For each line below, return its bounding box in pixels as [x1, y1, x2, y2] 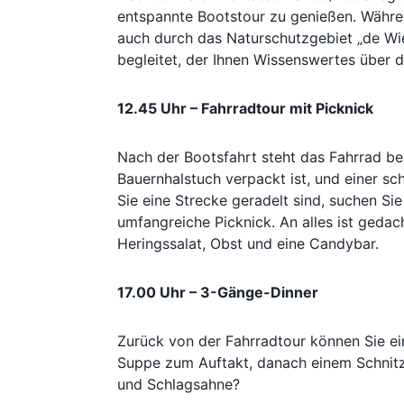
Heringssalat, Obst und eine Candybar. [117, 234, 379, 252]
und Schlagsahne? [117, 374, 240, 393]
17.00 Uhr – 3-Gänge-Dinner [117, 282, 318, 301]
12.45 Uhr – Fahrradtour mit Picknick [117, 98, 373, 117]
